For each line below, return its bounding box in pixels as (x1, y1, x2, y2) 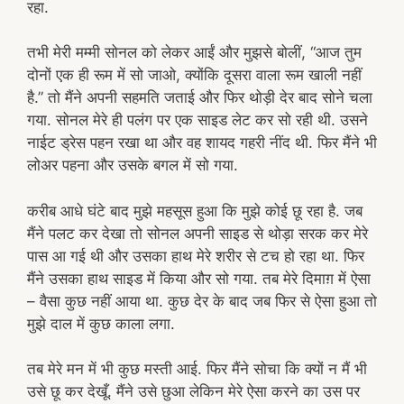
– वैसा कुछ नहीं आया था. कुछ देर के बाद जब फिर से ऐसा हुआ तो (27, 291, 377, 310)
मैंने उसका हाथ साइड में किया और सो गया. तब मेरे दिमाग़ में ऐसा (27, 269, 371, 288)
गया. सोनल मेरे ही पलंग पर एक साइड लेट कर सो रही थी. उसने (27, 111, 368, 129)
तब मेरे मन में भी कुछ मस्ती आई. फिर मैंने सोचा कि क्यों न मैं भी (27, 360, 367, 378)
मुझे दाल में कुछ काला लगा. (27, 314, 175, 333)
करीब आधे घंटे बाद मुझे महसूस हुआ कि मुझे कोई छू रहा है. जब (27, 201, 363, 220)
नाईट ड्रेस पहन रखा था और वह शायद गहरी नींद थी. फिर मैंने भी (27, 133, 377, 151)
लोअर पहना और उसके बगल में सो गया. (27, 156, 238, 174)
